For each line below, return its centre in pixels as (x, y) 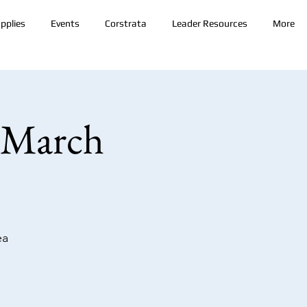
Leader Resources (209, 23)
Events (65, 23)
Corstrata (125, 23)
